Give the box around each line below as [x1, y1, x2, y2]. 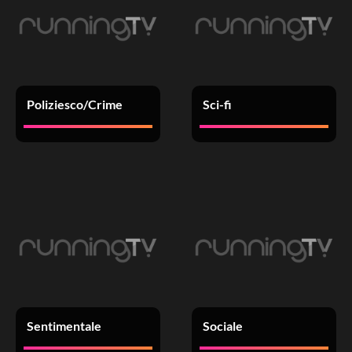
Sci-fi [202, 97, 232, 112]
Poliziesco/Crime [26, 97, 123, 112]
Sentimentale [26, 318, 101, 333]
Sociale [202, 318, 243, 333]
